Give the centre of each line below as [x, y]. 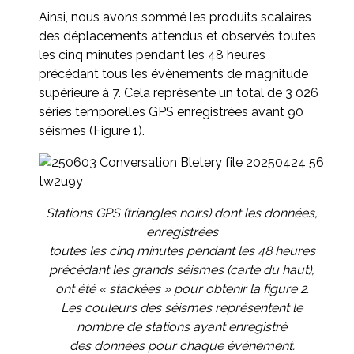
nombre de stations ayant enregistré [182, 326]
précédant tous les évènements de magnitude [173, 73]
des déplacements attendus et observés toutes [177, 36]
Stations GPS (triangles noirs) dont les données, [182, 213]
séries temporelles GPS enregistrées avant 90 [171, 111]
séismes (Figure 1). [92, 130]
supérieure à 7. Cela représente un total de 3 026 [179, 92]
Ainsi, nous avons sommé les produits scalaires [175, 17]
